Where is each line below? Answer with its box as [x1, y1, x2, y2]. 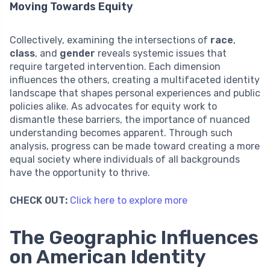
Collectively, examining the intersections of [10, 34, 210, 46]
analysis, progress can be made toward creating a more [10, 140, 260, 152]
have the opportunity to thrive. [10, 166, 150, 178]
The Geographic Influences [10, 225, 259, 249]
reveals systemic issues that [95, 47, 227, 59]
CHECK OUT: [10, 194, 67, 206]
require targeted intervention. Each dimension [10, 60, 221, 72]
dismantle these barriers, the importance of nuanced [10, 113, 250, 125]
